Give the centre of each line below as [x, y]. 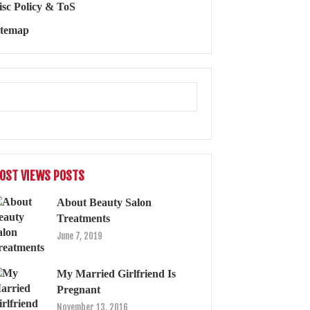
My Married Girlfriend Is [116, 273]
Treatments [83, 218]
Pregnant [79, 289]
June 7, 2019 [80, 236]
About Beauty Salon [104, 202]
